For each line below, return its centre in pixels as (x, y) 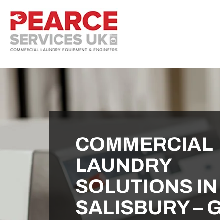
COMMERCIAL (144, 144)
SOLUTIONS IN (146, 186)
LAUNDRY (123, 165)
